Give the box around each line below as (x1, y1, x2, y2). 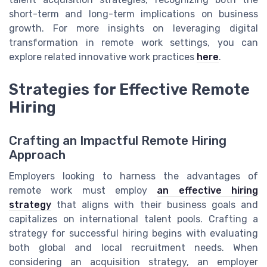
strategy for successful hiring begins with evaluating (9, 227, 258, 239)
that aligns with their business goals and (51, 198, 258, 210)
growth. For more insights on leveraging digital (9, 23, 258, 35)
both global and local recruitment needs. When (9, 241, 258, 253)
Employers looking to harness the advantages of (9, 170, 258, 182)
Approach (9, 147, 66, 162)
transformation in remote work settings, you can (9, 37, 258, 49)
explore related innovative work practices (9, 51, 197, 63)
